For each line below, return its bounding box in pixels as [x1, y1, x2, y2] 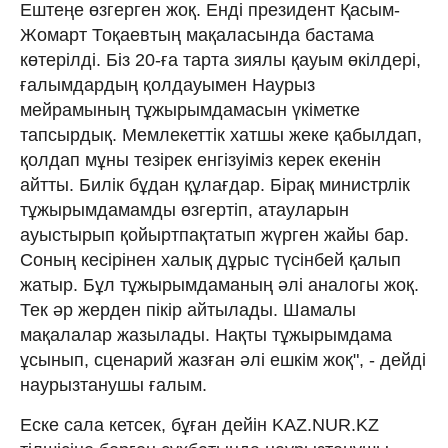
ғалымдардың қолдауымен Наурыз [20, 74, 315, 95]
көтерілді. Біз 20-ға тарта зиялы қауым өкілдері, [20, 49, 421, 70]
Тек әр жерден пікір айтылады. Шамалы [20, 299, 356, 320]
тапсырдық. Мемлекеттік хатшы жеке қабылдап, [20, 124, 422, 145]
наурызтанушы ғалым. [20, 374, 207, 395]
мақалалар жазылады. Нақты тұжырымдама [20, 324, 392, 345]
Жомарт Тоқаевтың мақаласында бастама [20, 24, 374, 45]
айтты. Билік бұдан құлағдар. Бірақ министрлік [20, 174, 410, 195]
